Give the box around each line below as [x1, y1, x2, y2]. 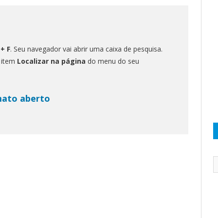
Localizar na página [17, 56, 86, 66]
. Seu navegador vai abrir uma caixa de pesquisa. [10, 44, 163, 54]
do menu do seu [85, 56, 139, 66]
